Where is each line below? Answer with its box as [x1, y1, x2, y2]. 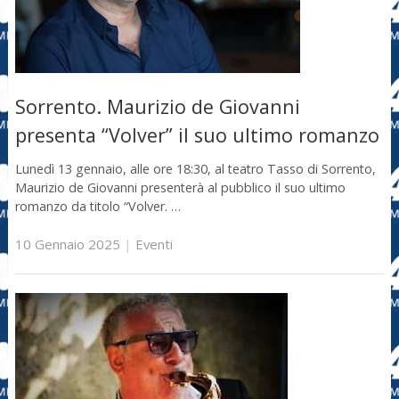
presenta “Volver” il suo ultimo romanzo [14, 122, 379, 149]
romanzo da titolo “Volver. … [14, 197, 181, 215]
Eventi [134, 235, 173, 254]
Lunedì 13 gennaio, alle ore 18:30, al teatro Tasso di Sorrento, [14, 159, 376, 177]
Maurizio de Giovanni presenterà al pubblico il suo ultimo [14, 178, 346, 196]
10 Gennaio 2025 [14, 235, 120, 254]
